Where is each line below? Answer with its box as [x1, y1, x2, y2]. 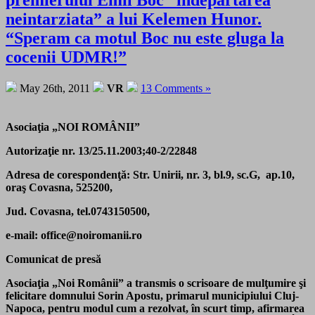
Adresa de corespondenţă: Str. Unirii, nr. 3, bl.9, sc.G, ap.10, [6, 169, 295, 181]
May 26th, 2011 [17, 82, 93, 95]
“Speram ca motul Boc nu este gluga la [6, 29, 284, 48]
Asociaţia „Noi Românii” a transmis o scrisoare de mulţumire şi [6, 277, 306, 290]
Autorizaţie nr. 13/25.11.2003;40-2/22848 [6, 145, 197, 157]
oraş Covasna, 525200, [6, 181, 112, 194]
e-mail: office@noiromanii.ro [6, 229, 142, 242]
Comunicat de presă [6, 253, 101, 266]
